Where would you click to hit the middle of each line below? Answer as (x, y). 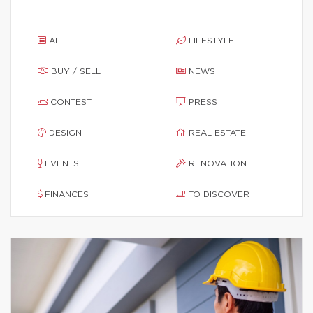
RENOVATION (218, 163)
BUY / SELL (76, 71)
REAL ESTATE (217, 133)
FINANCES (67, 194)
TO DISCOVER (219, 194)
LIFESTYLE (211, 41)
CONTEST (71, 102)
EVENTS (62, 163)
